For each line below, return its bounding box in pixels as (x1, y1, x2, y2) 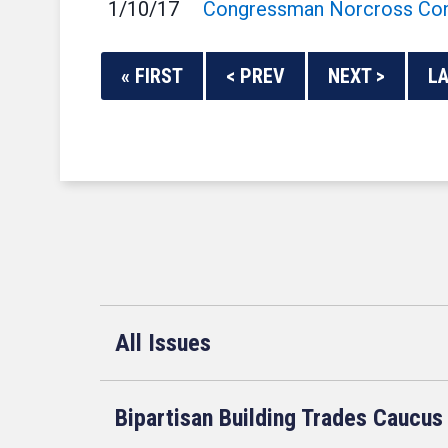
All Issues (115, 329, 211, 358)
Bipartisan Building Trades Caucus (115, 404, 443, 433)
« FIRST (121, 64, 183, 89)
